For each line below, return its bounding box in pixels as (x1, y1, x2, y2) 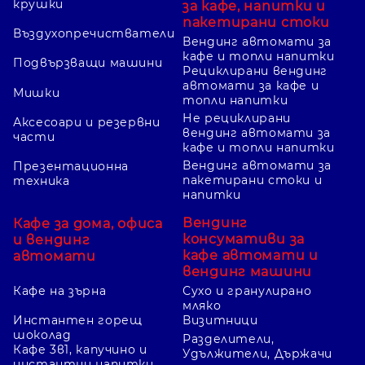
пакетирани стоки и (182, 172, 323, 187)
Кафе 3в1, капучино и (13, 341, 147, 357)
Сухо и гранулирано (182, 283, 312, 298)
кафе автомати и (182, 247, 319, 263)
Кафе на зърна (13, 283, 107, 298)
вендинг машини (182, 263, 313, 279)
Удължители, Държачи (182, 346, 332, 362)
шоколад (13, 327, 72, 342)
